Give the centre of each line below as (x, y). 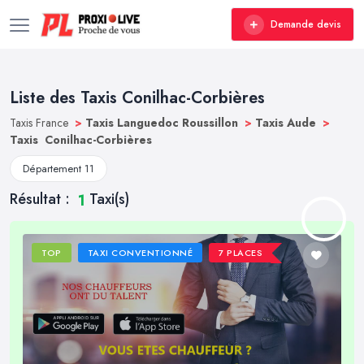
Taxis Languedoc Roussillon (163, 123)
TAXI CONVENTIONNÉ (140, 253)
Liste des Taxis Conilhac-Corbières (137, 98)
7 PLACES (241, 253)
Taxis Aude (287, 123)
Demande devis (306, 24)
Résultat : (42, 199)
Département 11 (58, 169)
